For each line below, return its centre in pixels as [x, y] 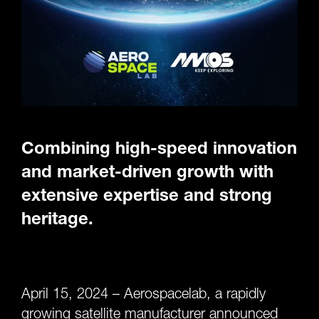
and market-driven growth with [147, 171]
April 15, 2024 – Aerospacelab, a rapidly [143, 293]
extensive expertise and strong [147, 195]
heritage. [57, 218]
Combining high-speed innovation [159, 148]
